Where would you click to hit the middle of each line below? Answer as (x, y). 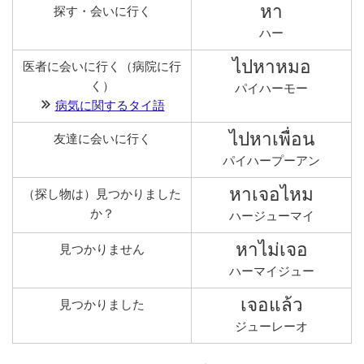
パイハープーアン (271, 161)
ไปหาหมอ (271, 67)
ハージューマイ (271, 216)
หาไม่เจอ (271, 249)
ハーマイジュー (271, 271)
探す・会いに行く (102, 11)
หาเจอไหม (271, 194)
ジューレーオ (271, 327)
